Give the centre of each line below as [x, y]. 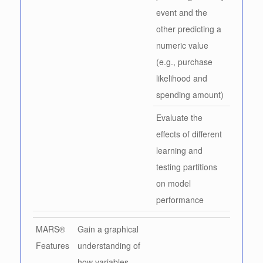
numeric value [182, 45]
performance [180, 199]
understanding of [109, 245]
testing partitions [187, 166]
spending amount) [190, 94]
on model [173, 183]
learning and [179, 150]
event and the [182, 12]
